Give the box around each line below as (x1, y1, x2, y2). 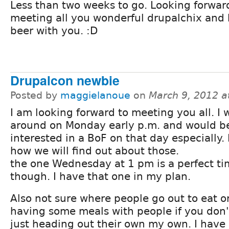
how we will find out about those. (10, 145, 179, 157)
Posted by (10, 90, 60, 101)
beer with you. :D (10, 24, 98, 37)
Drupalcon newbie (10, 71, 120, 90)
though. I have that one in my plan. (10, 170, 191, 183)
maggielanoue (60, 90, 130, 101)
